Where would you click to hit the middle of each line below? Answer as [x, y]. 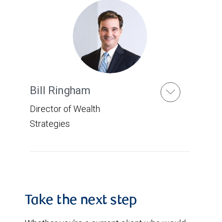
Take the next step [81, 201]
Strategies [50, 124]
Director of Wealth [65, 109]
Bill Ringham [60, 90]
